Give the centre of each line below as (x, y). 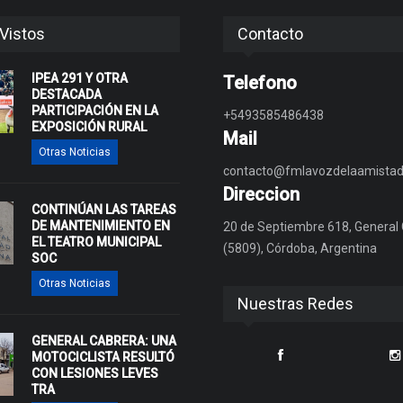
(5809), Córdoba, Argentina (300, 248)
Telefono (260, 82)
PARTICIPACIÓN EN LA (94, 110)
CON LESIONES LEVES (94, 373)
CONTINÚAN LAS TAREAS (103, 209)
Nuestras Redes (296, 303)
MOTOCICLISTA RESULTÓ (103, 357)
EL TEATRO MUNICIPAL (96, 242)
